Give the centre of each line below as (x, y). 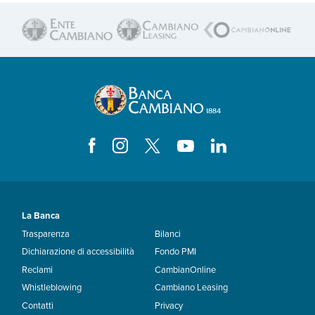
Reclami (38, 270)
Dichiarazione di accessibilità (78, 252)
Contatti (38, 306)
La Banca (41, 216)
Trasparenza (46, 234)
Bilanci (168, 234)
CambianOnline (185, 270)
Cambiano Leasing (191, 288)
